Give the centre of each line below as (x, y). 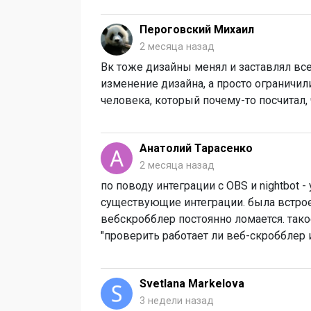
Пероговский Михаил (197, 30)
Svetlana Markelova (192, 284)
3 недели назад (177, 301)
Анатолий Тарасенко (196, 149)
